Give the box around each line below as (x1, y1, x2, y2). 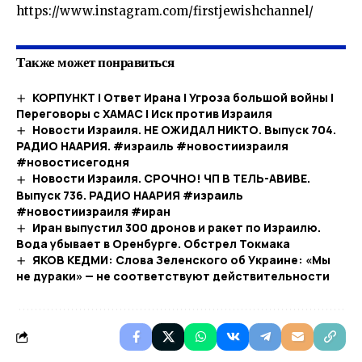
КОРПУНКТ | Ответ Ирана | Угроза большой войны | (32, 90, 334, 105)
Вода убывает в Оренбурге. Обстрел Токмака (16, 235, 290, 251)
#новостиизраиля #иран (16, 203, 170, 219)
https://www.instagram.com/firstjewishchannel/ (16, 3, 317, 19)
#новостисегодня (16, 154, 129, 170)
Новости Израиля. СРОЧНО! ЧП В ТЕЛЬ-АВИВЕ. (32, 170, 310, 187)
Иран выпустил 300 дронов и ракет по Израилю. (32, 219, 321, 235)
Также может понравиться (16, 52, 175, 73)
